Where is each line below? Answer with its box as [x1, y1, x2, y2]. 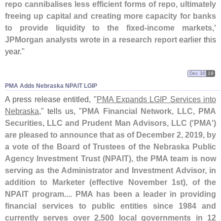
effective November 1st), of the [92, 177, 217, 186]
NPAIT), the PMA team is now [105, 153, 216, 163]
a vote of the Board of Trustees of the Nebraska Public [5, 142, 216, 151]
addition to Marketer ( [5, 177, 92, 186]
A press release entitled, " [5, 94, 97, 104]
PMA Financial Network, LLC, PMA [82, 106, 217, 115]
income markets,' [147, 23, 217, 33]
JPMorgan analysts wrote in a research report [5, 35, 177, 44]
